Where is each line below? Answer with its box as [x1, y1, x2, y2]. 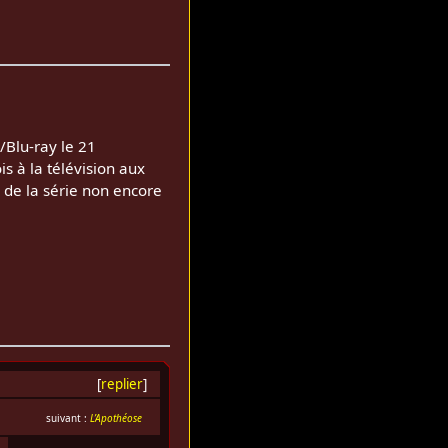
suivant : [45, 410, 90, 425]
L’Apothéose [89, 410, 142, 425]
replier [100, 374, 143, 393]
